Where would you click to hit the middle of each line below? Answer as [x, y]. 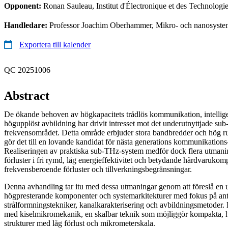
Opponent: [24, 6]
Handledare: [27, 25]
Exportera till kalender [55, 44]
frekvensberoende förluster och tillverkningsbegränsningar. [98, 169]
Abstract [27, 95]
